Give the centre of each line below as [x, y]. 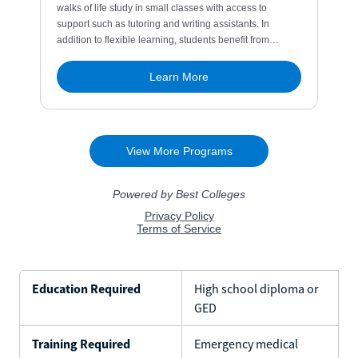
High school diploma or [257, 288]
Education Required [86, 288]
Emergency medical [246, 343]
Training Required [81, 343]
